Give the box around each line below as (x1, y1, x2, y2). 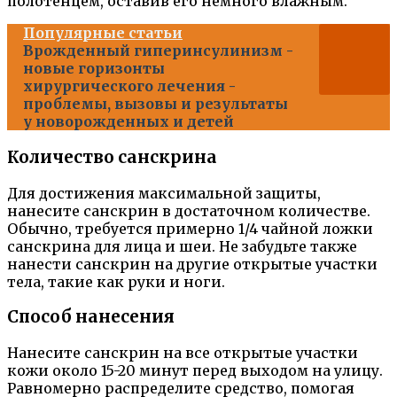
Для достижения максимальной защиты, (7, 183, 321, 202)
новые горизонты (23, 59, 165, 78)
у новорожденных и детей (23, 113, 234, 131)
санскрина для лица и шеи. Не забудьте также (7, 237, 357, 255)
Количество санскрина (7, 146, 217, 167)
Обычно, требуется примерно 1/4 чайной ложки (7, 219, 373, 237)
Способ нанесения (7, 307, 175, 328)
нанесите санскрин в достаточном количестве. (7, 201, 370, 220)
